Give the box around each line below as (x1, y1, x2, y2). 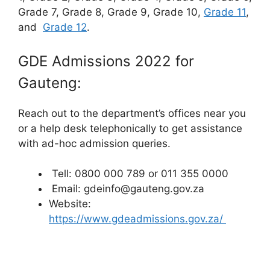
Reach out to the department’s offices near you (18, 107, 246, 119)
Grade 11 (204, 6, 246, 19)
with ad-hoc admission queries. (18, 137, 171, 149)
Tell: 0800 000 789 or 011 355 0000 (49, 168, 228, 180)
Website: (49, 198, 91, 210)
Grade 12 (43, 21, 87, 34)
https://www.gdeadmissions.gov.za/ (49, 213, 226, 225)
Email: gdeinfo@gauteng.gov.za (49, 183, 204, 195)
